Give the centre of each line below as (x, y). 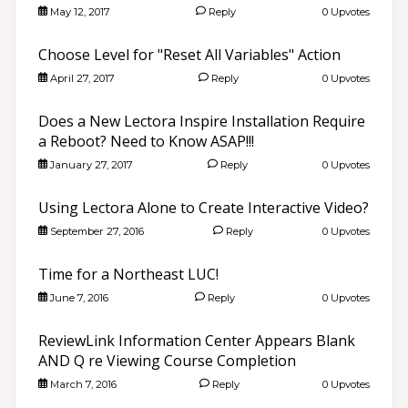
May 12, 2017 (78, 11)
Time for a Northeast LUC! (128, 274)
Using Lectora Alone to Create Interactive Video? (204, 207)
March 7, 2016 (82, 384)
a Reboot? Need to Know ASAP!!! (146, 141)
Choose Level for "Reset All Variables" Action (189, 54)
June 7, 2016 (77, 297)
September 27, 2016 (95, 231)
